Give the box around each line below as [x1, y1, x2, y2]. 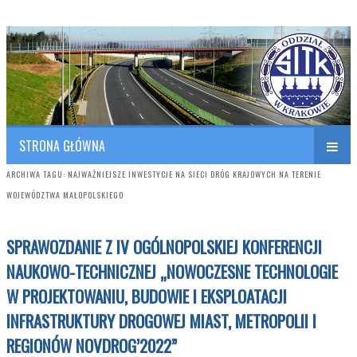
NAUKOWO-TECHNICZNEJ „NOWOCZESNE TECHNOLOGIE [6, 258, 338, 284]
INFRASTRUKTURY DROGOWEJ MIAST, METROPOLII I [6, 308, 316, 333]
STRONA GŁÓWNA [19, 136, 105, 156]
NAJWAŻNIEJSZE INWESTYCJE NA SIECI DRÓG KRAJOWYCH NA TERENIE [68, 168, 321, 181]
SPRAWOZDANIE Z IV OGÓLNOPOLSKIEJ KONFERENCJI [6, 233, 322, 259]
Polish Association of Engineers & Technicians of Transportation [32, 27, 277, 41]
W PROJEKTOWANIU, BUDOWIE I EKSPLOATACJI [6, 283, 287, 308]
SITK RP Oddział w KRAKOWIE [32, 93, 242, 123]
